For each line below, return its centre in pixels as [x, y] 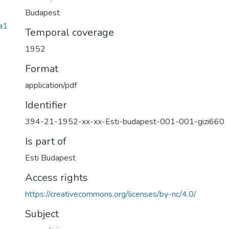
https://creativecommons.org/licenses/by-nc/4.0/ [111, 194]
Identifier [46, 105]
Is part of [46, 141]
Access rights [56, 178]
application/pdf [51, 85]
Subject [42, 214]
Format [42, 69]
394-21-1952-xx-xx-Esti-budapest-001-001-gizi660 [125, 122]
